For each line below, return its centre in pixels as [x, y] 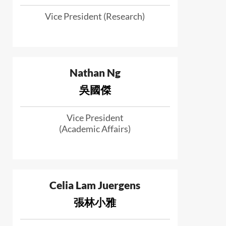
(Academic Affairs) [95, 128]
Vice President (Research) [95, 16]
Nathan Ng [95, 72]
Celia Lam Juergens [95, 185]
